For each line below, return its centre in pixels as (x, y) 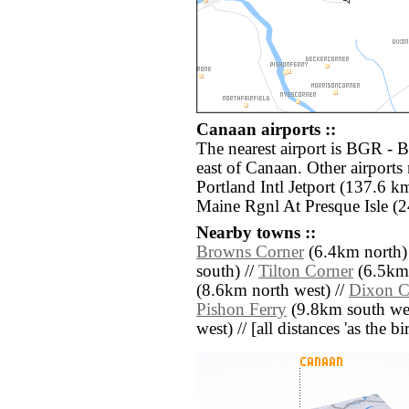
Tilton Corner (306, 272)
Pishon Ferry (241, 310)
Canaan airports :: (266, 130)
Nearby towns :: (256, 233)
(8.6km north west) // (273, 291)
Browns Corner (250, 252)
